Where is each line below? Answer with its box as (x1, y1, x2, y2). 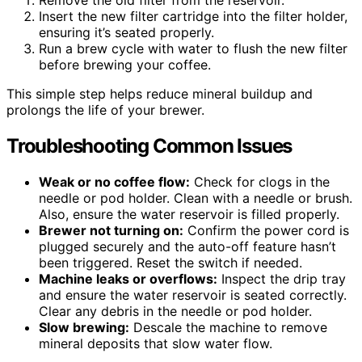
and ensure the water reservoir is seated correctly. (39, 287, 347, 304)
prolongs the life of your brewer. (6, 102, 204, 119)
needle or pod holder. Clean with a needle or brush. (39, 190, 352, 207)
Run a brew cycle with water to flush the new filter (39, 40, 347, 57)
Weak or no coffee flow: (39, 174, 190, 191)
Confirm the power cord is (183, 222, 349, 239)
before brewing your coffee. (39, 57, 211, 74)
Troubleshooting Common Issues (6, 134, 293, 158)
